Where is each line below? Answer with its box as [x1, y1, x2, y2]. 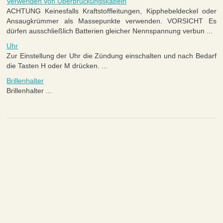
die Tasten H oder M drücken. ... [6, 62, 108, 70]
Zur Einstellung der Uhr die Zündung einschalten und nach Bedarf [6, 52, 217, 60]
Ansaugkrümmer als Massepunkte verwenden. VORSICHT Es [6, 17, 217, 25]
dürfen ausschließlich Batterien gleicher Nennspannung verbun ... [6, 27, 213, 35]
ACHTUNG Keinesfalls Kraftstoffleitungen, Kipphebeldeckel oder [6, 7, 217, 15]
